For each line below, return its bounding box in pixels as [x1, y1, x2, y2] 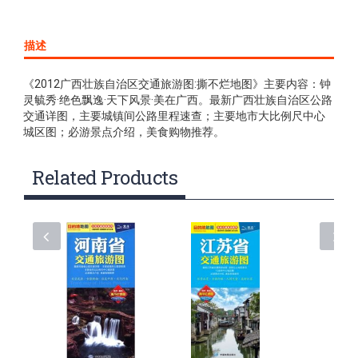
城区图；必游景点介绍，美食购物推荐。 [23, 125, 225, 139]
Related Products [32, 165, 177, 191]
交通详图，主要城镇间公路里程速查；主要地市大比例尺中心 [23, 109, 325, 123]
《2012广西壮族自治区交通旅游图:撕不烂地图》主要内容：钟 [23, 78, 331, 91]
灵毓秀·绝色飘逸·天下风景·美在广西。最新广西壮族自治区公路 [23, 93, 332, 107]
